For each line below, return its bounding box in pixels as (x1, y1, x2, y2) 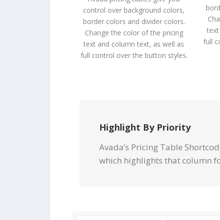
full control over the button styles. (80, 51, 188, 60)
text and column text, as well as (83, 39, 185, 49)
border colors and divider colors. (82, 17, 185, 26)
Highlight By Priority (99, 121, 191, 133)
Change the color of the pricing (84, 28, 183, 37)
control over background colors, (83, 5, 185, 15)
